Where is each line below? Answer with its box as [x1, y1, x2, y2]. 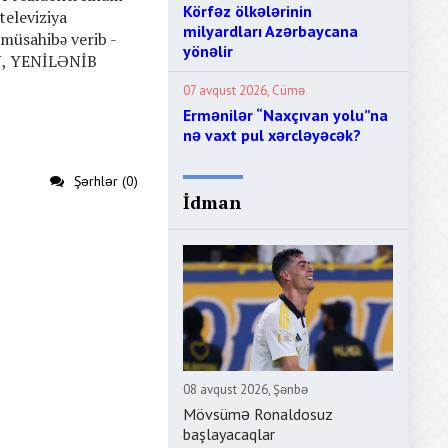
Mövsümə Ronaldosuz [183, 404, 333, 424]
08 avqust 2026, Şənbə [183, 381, 308, 398]
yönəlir [183, 41, 233, 61]
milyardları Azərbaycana [183, 21, 358, 41]
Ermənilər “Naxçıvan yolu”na [183, 105, 388, 125]
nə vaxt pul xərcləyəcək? [183, 125, 361, 145]
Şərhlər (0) [74, 172, 138, 191]
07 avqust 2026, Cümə [183, 82, 305, 99]
